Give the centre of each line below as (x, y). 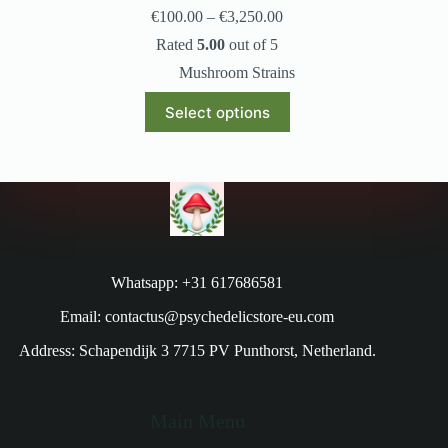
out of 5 (252, 45)
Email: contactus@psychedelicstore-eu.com (197, 317)
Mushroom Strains (237, 73)
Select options (217, 112)
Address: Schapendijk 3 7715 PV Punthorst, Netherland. (197, 351)
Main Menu (197, 421)
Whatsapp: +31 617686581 (197, 283)
